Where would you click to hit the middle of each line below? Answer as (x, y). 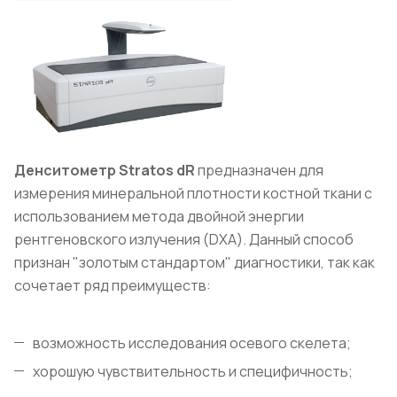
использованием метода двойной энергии (159, 216)
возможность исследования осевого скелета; (192, 343)
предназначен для (259, 170)
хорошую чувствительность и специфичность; (193, 371)
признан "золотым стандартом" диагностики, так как (195, 262)
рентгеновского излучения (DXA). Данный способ (184, 239)
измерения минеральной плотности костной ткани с (193, 193)
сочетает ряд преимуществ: (113, 285)
